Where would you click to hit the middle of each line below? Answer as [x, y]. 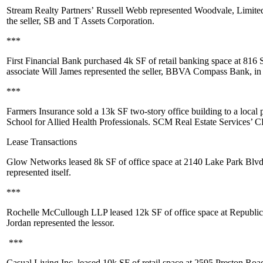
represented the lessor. [73, 223]
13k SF [114, 111]
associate [24, 71]
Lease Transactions [42, 142]
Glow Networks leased [50, 162]
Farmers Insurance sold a [54, 111]
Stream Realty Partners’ [51, 10]
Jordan [19, 223]
